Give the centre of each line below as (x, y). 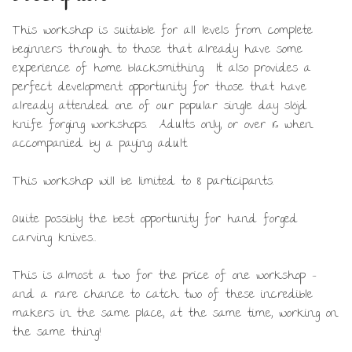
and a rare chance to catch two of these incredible (163, 295)
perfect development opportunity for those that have (159, 88)
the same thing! (57, 333)
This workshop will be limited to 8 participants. (143, 182)
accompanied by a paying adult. (100, 144)
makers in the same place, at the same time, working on (175, 314)
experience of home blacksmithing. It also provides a (162, 69)
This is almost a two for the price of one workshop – (165, 276)
